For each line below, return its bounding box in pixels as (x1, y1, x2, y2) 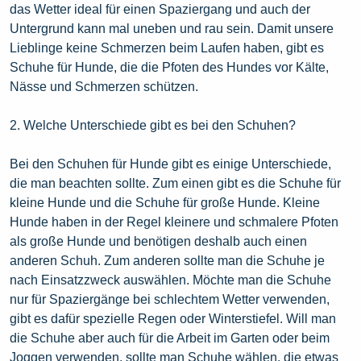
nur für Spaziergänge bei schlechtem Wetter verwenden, (10, 292, 330, 306)
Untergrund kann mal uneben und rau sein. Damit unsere (10, 21, 334, 35)
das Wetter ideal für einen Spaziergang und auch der (10, 2, 310, 16)
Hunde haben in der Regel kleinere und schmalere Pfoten (10, 214, 338, 229)
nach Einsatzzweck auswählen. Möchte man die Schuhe (10, 272, 331, 287)
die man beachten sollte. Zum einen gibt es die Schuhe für (10, 176, 341, 190)
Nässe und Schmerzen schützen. (10, 79, 198, 93)
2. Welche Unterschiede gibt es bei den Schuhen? (10, 118, 296, 132)
